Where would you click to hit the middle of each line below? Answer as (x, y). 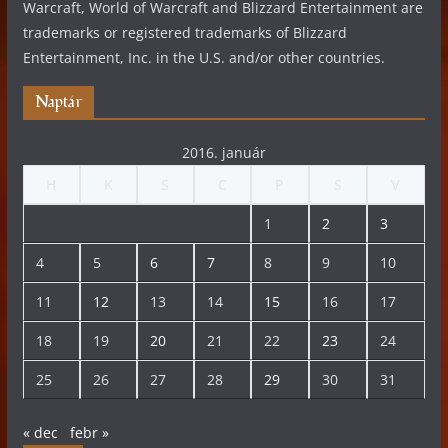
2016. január (223, 153)
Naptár (58, 102)
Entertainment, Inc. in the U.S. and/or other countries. (203, 58)
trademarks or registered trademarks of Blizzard (184, 33)
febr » (89, 433)
